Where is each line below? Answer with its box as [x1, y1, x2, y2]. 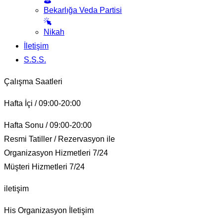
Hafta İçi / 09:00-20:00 [4, 99, 81, 108]
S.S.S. [24, 55, 46, 64]
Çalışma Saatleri [4, 77, 62, 86]
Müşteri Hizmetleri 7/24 [4, 162, 85, 171]
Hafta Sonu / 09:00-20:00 [4, 120, 92, 129]
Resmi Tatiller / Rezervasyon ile [4, 134, 115, 143]
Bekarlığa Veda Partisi [44, 5, 122, 14]
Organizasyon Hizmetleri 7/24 [4, 148, 108, 157]
